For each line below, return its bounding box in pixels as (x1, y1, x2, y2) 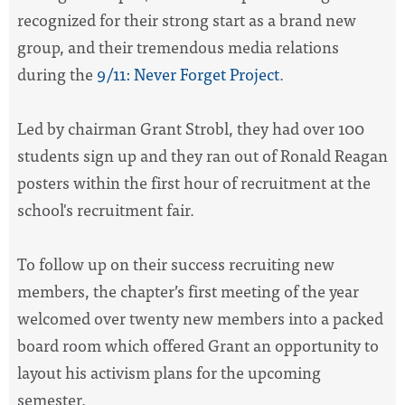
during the (17, 61, 97, 88)
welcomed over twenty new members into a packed (17, 305, 383, 332)
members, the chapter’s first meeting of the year (17, 278, 359, 305)
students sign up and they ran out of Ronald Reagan (17, 142, 388, 169)
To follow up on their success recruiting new (17, 250, 334, 278)
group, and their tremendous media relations (17, 33, 339, 61)
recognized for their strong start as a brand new (17, 6, 356, 33)
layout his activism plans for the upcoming (17, 359, 321, 386)
